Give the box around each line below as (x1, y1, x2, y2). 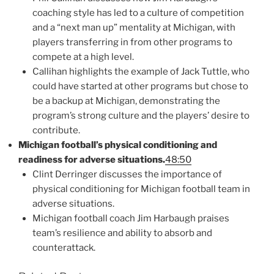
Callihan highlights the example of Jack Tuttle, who (32, 66, 250, 78)
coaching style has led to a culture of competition (32, 7, 244, 19)
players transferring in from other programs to (32, 37, 232, 48)
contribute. (32, 125, 80, 136)
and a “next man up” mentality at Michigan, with (32, 22, 235, 34)
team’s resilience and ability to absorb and (32, 228, 212, 239)
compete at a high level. (32, 51, 134, 63)
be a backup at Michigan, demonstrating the (32, 95, 220, 107)
